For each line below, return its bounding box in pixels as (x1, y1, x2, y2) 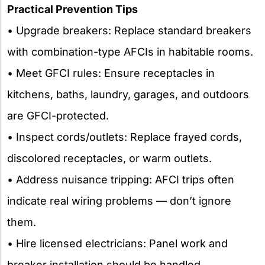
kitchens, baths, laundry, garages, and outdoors (7, 88, 249, 101)
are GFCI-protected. (7, 109, 109, 122)
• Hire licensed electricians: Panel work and (7, 237, 228, 250)
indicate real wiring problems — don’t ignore (7, 194, 231, 207)
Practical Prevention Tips (7, 2, 138, 15)
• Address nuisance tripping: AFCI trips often (7, 173, 234, 186)
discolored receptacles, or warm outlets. (7, 151, 212, 164)
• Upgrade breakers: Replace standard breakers (7, 24, 251, 37)
